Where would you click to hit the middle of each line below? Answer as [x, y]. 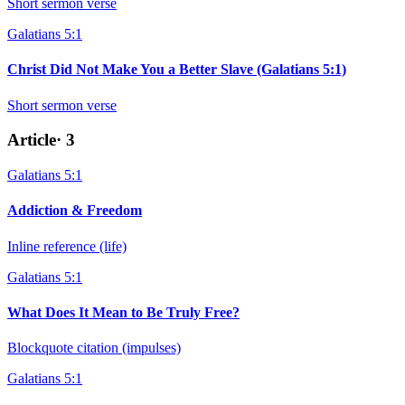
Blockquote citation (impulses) [94, 348]
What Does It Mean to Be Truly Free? [123, 312]
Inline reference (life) [67, 246]
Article [32, 140]
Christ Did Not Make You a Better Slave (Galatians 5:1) [177, 70]
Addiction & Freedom [75, 211]
